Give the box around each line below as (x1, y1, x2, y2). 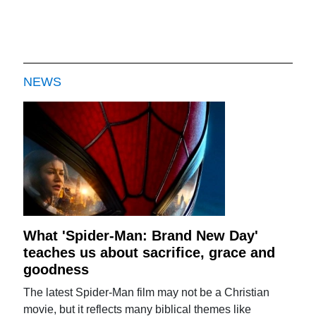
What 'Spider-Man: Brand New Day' (23, 227, 259, 243)
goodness (23, 261, 90, 277)
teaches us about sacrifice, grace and (23, 244, 276, 260)
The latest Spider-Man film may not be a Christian (23, 286, 270, 298)
